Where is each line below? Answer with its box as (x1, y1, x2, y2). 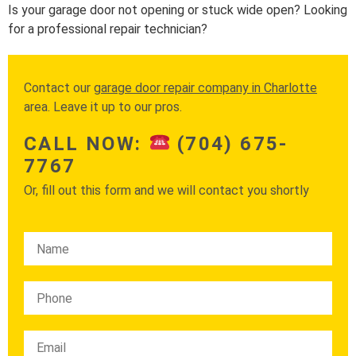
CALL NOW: (24, 133, 149, 155)
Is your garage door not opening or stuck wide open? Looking (8, 2, 347, 17)
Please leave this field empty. (23, 233, 188, 249)
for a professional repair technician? (8, 21, 207, 37)
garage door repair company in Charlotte (94, 80, 317, 95)
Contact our (24, 80, 94, 95)
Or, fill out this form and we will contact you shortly (24, 183, 309, 198)
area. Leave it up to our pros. (24, 99, 182, 114)
